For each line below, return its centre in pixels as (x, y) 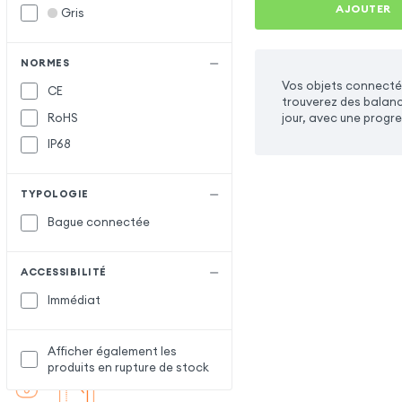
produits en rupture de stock (129, 367)
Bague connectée (99, 223)
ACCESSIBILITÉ (64, 272)
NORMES (45, 62)
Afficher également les (113, 351)
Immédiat (74, 301)
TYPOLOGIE (55, 194)
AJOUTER (363, 9)
